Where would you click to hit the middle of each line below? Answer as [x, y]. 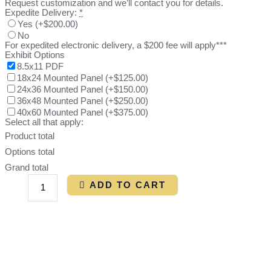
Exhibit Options [35, 55]
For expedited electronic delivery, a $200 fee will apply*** [116, 45]
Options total [30, 152]
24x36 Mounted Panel [61, 89]
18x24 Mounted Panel [61, 78]
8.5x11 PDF [40, 66]
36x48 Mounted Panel [61, 101]
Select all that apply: [44, 122]
